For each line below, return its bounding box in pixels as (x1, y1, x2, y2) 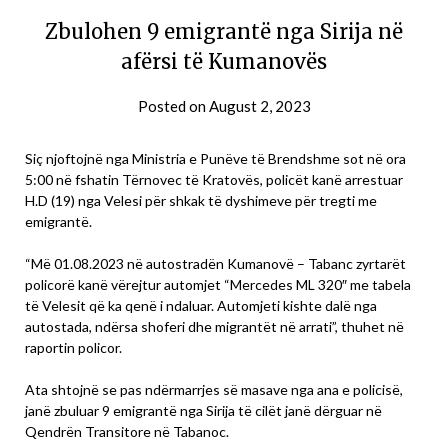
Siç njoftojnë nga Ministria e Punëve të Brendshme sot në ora (25, 150, 406, 168)
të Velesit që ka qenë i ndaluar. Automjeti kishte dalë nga (25, 297, 377, 315)
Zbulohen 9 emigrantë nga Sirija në (45, 19, 403, 45)
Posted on (137, 97, 209, 116)
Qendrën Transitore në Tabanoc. (25, 423, 229, 441)
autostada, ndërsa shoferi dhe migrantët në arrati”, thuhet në (25, 318, 404, 336)
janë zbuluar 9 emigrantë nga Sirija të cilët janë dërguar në (25, 402, 382, 420)
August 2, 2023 (208, 97, 311, 116)
